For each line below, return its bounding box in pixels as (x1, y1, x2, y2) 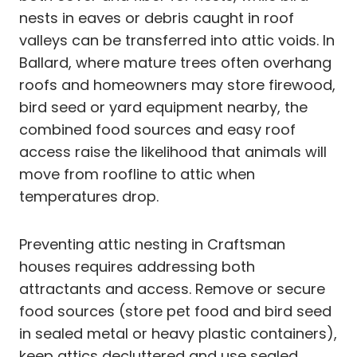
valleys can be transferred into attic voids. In (19, 29, 335, 50)
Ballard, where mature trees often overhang (19, 52, 331, 73)
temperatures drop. (19, 186, 159, 206)
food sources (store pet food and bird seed (19, 300, 331, 321)
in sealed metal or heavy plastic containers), (19, 323, 337, 343)
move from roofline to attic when (19, 163, 255, 184)
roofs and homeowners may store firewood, (19, 74, 335, 95)
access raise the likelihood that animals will (19, 141, 327, 162)
